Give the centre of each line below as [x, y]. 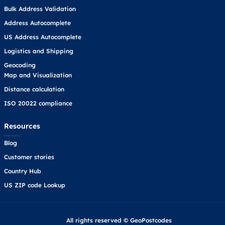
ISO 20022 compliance [38, 103]
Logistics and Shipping [39, 51]
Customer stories [29, 157]
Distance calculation [34, 89]
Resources [22, 126]
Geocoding [20, 65]
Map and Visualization [38, 75]
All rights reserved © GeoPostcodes [119, 220]
